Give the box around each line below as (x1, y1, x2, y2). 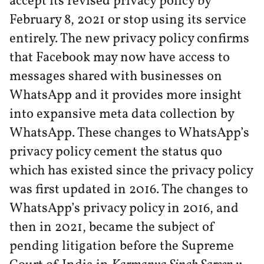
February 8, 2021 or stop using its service (9, 10, 246, 29)
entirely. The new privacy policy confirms (9, 29, 249, 48)
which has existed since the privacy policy (9, 161, 253, 180)
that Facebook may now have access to (9, 48, 230, 67)
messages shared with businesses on (9, 67, 222, 86)
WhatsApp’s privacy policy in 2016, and (9, 199, 239, 218)
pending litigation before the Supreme (9, 236, 234, 256)
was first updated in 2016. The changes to (9, 180, 248, 199)
